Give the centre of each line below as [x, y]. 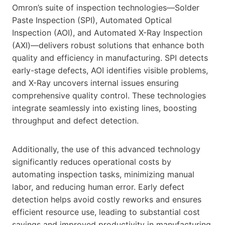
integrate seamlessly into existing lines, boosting [104, 108]
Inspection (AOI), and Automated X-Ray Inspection [107, 32]
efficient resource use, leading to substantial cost [106, 212]
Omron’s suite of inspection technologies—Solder [106, 7]
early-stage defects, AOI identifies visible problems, [110, 70]
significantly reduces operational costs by [92, 161]
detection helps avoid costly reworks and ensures [107, 199]
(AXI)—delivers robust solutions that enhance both [108, 45]
